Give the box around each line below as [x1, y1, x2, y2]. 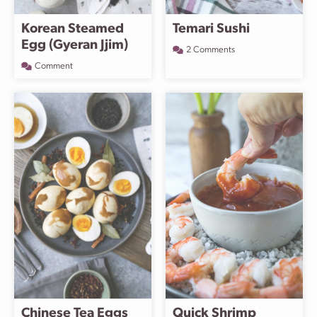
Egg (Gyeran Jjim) [21, 39, 128, 52]
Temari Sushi [173, 23, 250, 36]
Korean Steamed [21, 23, 124, 36]
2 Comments [186, 45, 235, 54]
